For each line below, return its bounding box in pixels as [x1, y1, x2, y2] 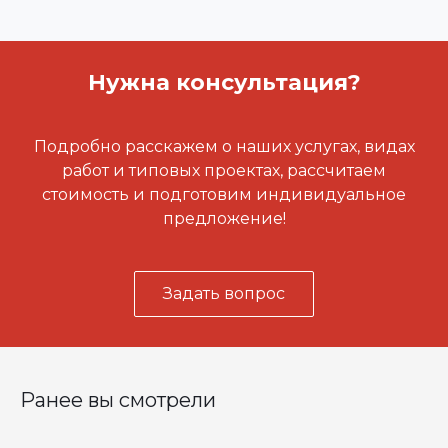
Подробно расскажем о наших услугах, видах [33, 137, 415, 157]
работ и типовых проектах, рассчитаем [62, 161, 386, 181]
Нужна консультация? [87, 69, 361, 97]
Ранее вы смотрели [20, 388, 216, 413]
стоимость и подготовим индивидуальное [42, 185, 406, 205]
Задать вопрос [163, 284, 285, 304]
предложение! [162, 209, 286, 229]
